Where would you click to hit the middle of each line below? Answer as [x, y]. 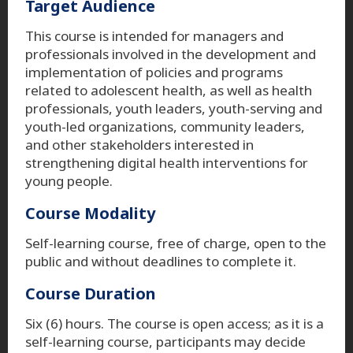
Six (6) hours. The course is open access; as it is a [175, 323]
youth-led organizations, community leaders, [165, 126]
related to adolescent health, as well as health [169, 90]
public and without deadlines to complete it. [161, 261]
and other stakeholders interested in [139, 144]
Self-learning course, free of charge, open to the [176, 243]
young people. [69, 180]
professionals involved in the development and [171, 54]
